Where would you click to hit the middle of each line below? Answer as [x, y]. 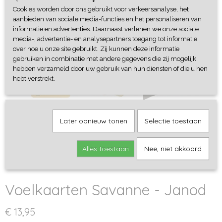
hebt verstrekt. [34, 79]
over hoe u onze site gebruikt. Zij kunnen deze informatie [96, 49]
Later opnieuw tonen [93, 121]
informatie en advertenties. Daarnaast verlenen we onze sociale [106, 29]
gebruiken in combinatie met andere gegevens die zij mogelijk [105, 59]
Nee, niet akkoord [173, 149]
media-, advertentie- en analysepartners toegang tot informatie [105, 39]
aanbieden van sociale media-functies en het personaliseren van [107, 19]
